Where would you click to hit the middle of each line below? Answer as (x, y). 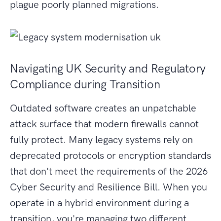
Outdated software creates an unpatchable (103, 108)
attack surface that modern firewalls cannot (104, 124)
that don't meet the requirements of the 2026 (109, 171)
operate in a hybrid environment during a (99, 203)
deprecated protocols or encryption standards (110, 156)
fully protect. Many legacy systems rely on (101, 140)
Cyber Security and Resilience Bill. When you (109, 187)
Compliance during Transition (85, 84)
